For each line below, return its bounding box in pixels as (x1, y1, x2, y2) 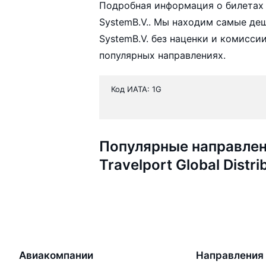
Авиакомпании (19, 249, 93, 262)
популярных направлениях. (99, 49, 226, 62)
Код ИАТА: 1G (111, 84, 162, 94)
